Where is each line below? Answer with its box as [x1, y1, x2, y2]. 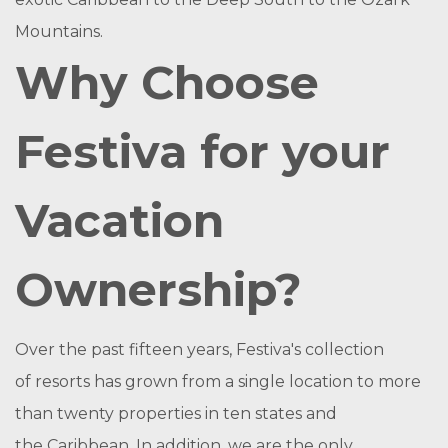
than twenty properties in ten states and [15, 404, 337, 423]
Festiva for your [15, 123, 390, 180]
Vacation [15, 192, 224, 249]
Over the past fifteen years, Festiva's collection [15, 340, 384, 359]
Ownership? [15, 261, 302, 318]
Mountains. [15, 22, 103, 41]
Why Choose [15, 54, 319, 111]
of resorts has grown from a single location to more [15, 372, 421, 391]
